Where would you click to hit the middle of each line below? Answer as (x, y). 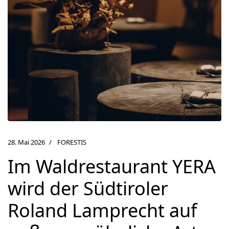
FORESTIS (72, 142)
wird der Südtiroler (88, 189)
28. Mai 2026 (26, 142)
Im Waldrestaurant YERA (112, 167)
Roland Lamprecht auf (102, 211)
